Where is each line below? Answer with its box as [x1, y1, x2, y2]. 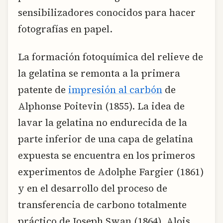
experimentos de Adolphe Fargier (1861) [18, 165, 204, 178]
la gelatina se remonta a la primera [18, 66, 180, 80]
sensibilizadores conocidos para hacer [18, 6, 196, 19]
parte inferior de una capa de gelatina [18, 132, 193, 145]
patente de [18, 83, 68, 96]
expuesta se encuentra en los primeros [18, 148, 195, 162]
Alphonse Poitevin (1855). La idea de [18, 99, 185, 112]
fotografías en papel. [18, 22, 112, 36]
